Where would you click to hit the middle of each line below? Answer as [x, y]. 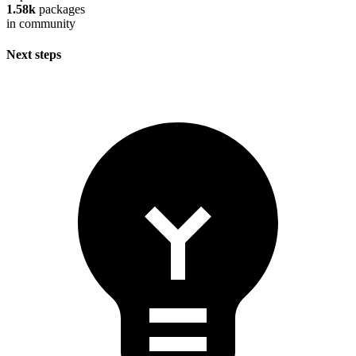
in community [41, 24]
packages [60, 10]
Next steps [34, 55]
